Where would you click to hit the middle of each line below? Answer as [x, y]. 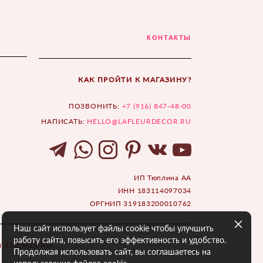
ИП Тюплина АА [162, 178]
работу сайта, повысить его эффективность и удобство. [120, 240]
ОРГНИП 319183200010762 [140, 204]
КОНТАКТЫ [169, 38]
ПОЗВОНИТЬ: [95, 106]
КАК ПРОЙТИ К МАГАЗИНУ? [135, 80]
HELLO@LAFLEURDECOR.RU [139, 122]
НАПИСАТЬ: [64, 122]
